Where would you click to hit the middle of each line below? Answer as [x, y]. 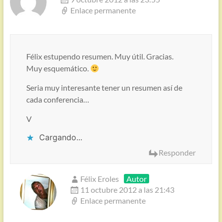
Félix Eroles [99, 179]
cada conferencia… [57, 100]
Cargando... [60, 138]
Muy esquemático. [58, 68]
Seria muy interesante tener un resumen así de [104, 88]
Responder [177, 153]
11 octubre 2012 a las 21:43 [127, 190]
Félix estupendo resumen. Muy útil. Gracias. [100, 56]
